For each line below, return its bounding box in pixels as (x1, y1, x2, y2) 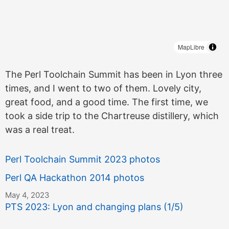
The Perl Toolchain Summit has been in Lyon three (5, 69, 222, 80)
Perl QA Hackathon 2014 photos (5, 172, 144, 184)
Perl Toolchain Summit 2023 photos (5, 154, 160, 165)
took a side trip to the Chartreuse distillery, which (5, 110, 219, 121)
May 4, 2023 (5, 190, 50, 200)
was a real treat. (5, 124, 75, 135)
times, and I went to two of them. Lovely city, (5, 83, 201, 94)
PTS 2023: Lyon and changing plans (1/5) (5, 201, 184, 212)
